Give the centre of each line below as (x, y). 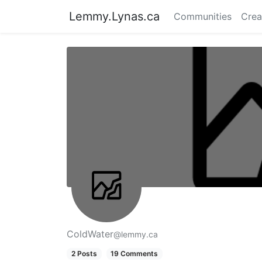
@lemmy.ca (136, 234)
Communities (203, 16)
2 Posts (84, 254)
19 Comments (135, 254)
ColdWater (90, 234)
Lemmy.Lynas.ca (114, 16)
